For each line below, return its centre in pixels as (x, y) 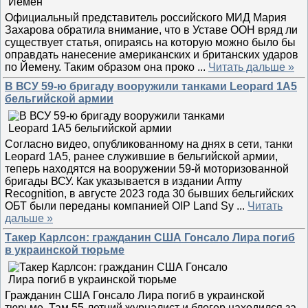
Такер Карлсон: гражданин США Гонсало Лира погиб (150, 238)
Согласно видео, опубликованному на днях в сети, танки (149, 144)
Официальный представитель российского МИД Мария (146, 18)
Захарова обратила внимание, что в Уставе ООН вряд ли (151, 30)
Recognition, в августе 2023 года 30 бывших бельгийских (149, 194)
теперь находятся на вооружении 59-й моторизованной (147, 169)
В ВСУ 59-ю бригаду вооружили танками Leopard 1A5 (151, 86)
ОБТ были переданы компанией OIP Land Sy (121, 206)
